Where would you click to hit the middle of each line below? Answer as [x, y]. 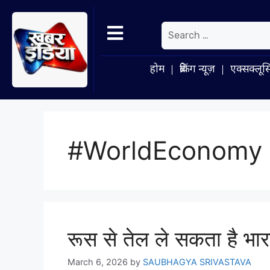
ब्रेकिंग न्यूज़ [197, 70]
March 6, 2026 [98, 262]
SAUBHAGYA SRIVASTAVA [197, 262]
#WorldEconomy [165, 150]
